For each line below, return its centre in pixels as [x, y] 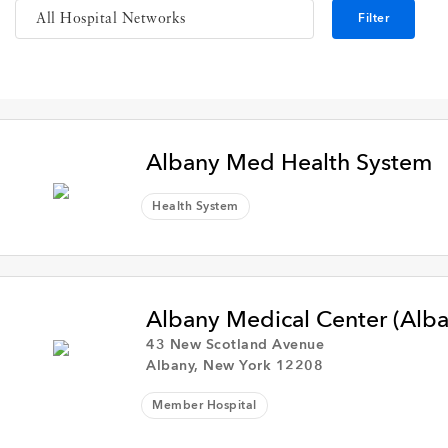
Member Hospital [204, 406]
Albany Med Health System [289, 163]
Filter [374, 19]
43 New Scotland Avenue [235, 345]
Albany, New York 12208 [235, 366]
